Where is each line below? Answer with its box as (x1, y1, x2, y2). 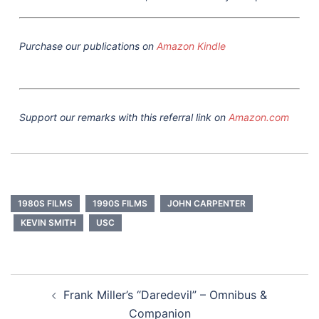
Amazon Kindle (157, 39, 226, 52)
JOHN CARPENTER (167, 197, 246, 209)
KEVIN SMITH (21, 216, 76, 228)
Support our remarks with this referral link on (19, 110, 229, 123)
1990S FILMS (93, 197, 147, 209)
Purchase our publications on (19, 39, 157, 52)
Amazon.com (229, 110, 289, 123)
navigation (10, 292, 98, 313)
